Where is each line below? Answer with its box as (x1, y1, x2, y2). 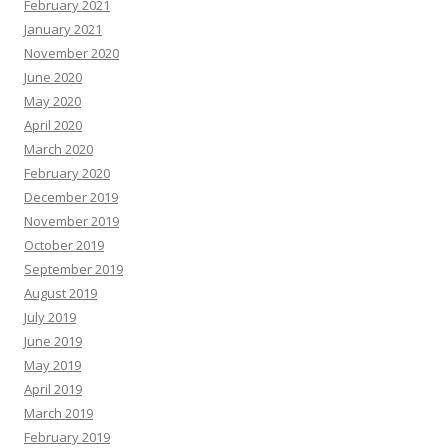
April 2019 (24, 379, 82, 398)
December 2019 (24, 187, 118, 206)
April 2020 (24, 115, 82, 134)
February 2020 (24, 163, 110, 182)
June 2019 (24, 331, 82, 350)
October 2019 (24, 235, 104, 254)
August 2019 (24, 283, 97, 302)
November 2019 (24, 211, 119, 230)
